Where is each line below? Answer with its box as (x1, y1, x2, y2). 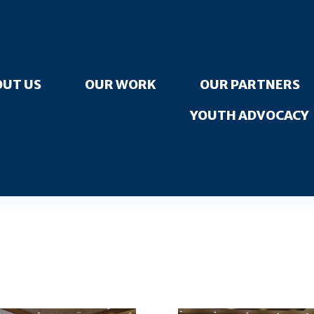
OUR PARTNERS (199, 76, 300, 93)
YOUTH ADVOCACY (189, 107, 308, 123)
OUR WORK (84, 76, 156, 93)
